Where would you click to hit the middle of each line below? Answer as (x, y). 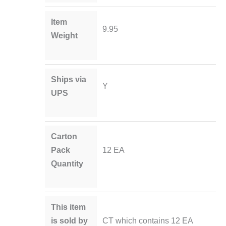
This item (69, 207)
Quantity (67, 163)
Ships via (69, 79)
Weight (65, 36)
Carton (64, 136)
